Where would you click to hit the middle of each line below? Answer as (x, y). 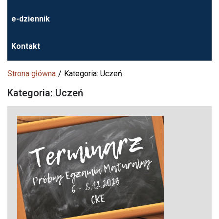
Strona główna (32, 74)
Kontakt (26, 46)
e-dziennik (31, 19)
